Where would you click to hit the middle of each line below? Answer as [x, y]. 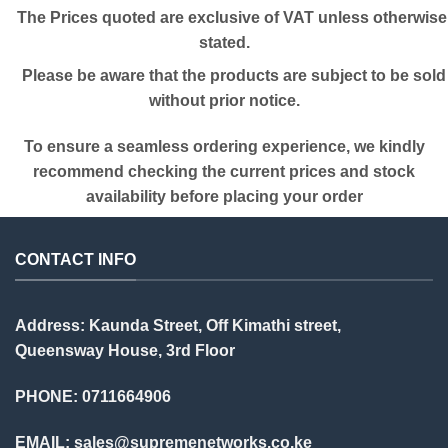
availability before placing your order [224, 196]
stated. [224, 42]
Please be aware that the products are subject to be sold [224, 75]
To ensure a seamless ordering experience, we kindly [224, 146]
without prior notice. [224, 100]
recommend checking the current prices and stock [224, 171]
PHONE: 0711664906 [93, 397]
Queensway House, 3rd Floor [125, 351]
